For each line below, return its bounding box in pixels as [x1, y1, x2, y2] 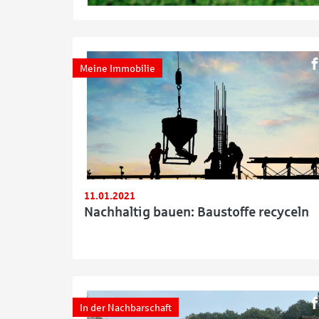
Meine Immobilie [80, 63, 155, 74]
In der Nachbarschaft [80, 303, 172, 313]
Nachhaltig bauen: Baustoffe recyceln [84, 204, 309, 219]
